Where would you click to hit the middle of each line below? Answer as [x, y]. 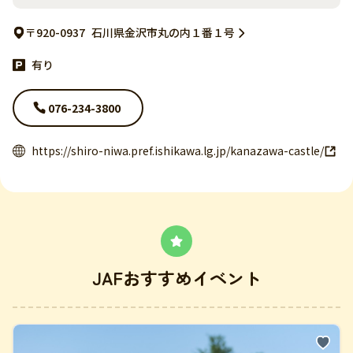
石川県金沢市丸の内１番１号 [163, 32]
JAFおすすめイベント [176, 278]
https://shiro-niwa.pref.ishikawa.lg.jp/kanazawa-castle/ [178, 150]
